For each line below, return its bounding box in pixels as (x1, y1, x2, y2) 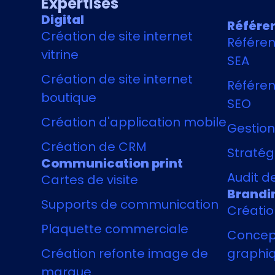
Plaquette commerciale (41, 220, 189, 238)
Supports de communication (41, 196, 219, 214)
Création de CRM (41, 138, 147, 156)
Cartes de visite (41, 171, 139, 189)
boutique (41, 89, 97, 107)
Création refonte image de (41, 245, 209, 263)
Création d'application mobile (41, 114, 227, 131)
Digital (41, 11, 85, 29)
